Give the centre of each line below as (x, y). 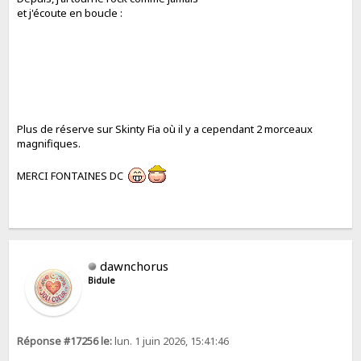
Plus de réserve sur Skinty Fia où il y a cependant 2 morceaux (165, 129)
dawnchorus (135, 266)
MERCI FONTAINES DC (73, 176)
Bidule (102, 280)
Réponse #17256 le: (65, 341)
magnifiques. (49, 144)
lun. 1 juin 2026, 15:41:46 (171, 341)
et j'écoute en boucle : (70, 13)
